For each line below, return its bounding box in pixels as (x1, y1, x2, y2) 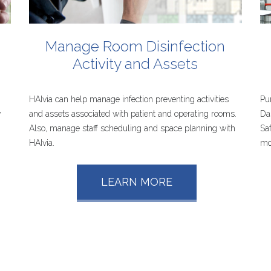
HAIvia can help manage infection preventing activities (29, 94, 229, 104)
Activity (73, 54, 122, 73)
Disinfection (146, 37, 226, 55)
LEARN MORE (100, 175, 172, 188)
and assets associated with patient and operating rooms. (29, 108, 237, 119)
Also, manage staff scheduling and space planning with (29, 123, 236, 133)
